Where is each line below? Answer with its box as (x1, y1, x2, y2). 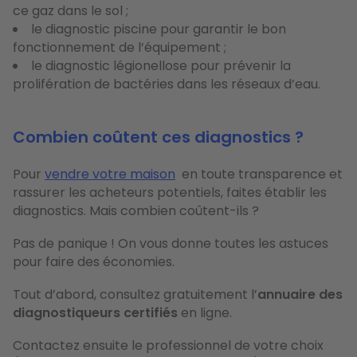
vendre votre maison (45, 164, 175, 183)
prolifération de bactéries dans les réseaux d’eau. (13, 74, 320, 93)
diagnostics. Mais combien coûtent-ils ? (13, 201, 259, 220)
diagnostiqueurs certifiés (13, 303, 178, 322)
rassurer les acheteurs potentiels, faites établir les (13, 182, 327, 202)
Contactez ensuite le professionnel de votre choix (13, 335, 324, 355)
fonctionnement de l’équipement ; (13, 37, 226, 57)
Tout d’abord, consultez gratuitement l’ (13, 284, 257, 304)
